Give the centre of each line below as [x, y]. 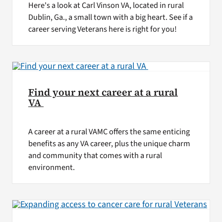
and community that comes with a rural [95, 156]
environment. [51, 168]
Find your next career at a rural [103, 93]
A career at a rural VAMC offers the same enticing [109, 132]
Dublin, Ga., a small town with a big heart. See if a [110, 18]
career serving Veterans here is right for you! [102, 29]
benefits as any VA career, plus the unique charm [109, 144]
